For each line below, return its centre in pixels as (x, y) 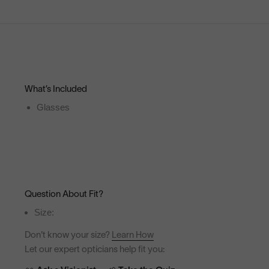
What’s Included (56, 89)
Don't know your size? (68, 235)
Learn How (133, 235)
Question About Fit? (64, 194)
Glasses (53, 107)
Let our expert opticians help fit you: (95, 249)
